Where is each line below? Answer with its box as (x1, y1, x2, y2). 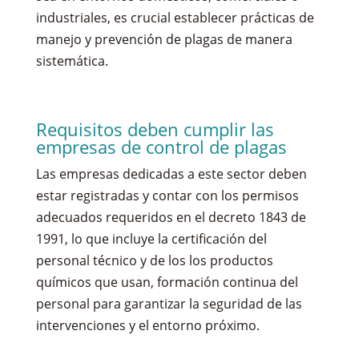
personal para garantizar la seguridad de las (35, 294, 302, 313)
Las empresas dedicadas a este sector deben (35, 164, 307, 183)
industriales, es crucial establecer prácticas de (35, 8, 314, 26)
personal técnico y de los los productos (35, 251, 273, 269)
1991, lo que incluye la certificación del (35, 229, 267, 248)
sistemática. (35, 51, 108, 70)
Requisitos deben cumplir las (35, 116, 274, 141)
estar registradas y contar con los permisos (35, 186, 299, 204)
